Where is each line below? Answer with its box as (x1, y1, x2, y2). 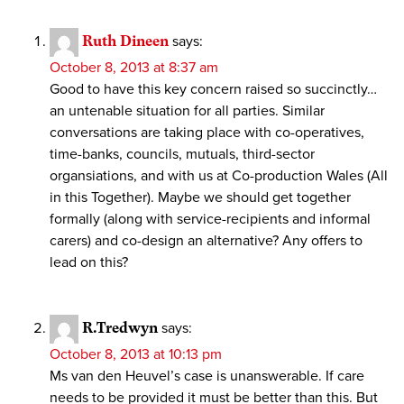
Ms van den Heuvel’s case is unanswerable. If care (50, 367, 364, 386)
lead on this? (50, 253, 128, 272)
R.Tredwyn (82, 319, 158, 337)
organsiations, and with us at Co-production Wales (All (50, 167, 388, 186)
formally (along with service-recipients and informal (50, 210, 371, 229)
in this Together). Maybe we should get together (50, 188, 351, 207)
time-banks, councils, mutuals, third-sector (50, 145, 315, 164)
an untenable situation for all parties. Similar (50, 102, 325, 121)
